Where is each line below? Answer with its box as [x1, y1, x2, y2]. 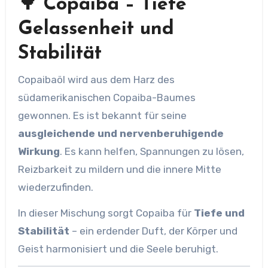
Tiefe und [193, 206, 245, 219]
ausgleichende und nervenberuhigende [17, 127, 224, 139]
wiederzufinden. [17, 181, 93, 193]
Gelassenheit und [17, 20, 174, 39]
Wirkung [17, 145, 60, 157]
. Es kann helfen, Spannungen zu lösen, [59, 145, 244, 157]
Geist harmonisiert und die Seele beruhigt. [17, 242, 218, 255]
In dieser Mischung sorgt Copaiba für [17, 206, 194, 219]
